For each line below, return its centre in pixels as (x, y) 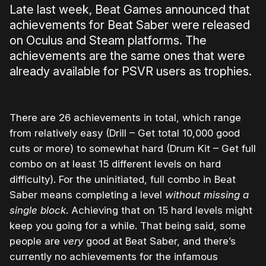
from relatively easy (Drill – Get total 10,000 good (125, 133)
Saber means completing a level (87, 195)
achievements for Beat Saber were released (130, 25)
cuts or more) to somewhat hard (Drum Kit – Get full (133, 149)
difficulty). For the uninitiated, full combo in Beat (123, 180)
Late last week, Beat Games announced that (130, 10)
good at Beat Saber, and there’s (161, 241)
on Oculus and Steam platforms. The (108, 41)
